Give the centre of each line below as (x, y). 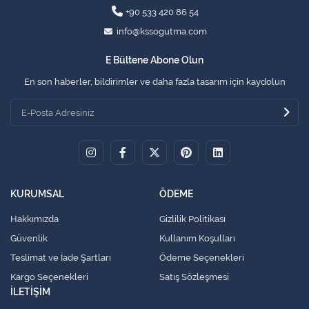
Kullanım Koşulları (197, 239)
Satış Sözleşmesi (194, 277)
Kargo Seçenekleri (49, 277)
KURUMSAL (37, 194)
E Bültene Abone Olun (154, 60)
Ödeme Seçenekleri (202, 258)
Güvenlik (29, 239)
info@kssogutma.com (162, 32)
